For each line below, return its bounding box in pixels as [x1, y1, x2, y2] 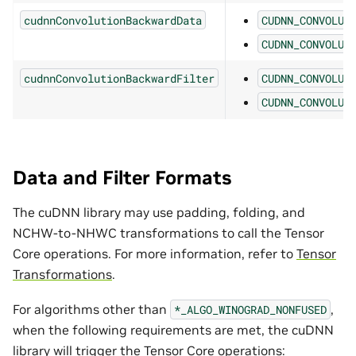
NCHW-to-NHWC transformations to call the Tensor [13, 224, 324, 241]
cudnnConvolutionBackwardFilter [24, 70, 215, 86]
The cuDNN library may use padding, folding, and [13, 203, 305, 220]
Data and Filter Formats [13, 164, 231, 190]
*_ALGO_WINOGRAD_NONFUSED [174, 301, 327, 317]
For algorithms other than [13, 300, 170, 317]
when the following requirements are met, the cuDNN [13, 321, 334, 338]
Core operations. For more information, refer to [13, 245, 296, 261]
